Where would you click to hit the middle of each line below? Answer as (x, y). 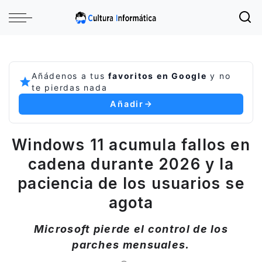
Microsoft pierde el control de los (131, 229)
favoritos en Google (158, 76)
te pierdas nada (70, 87)
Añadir (127, 104)
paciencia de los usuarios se (131, 183)
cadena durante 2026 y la (131, 164)
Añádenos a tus (70, 76)
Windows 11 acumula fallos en (131, 145)
